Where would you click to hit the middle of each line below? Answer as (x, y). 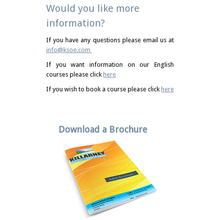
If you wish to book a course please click (104, 89)
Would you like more (93, 8)
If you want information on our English (110, 65)
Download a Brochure (103, 129)
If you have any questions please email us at (110, 40)
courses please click (75, 74)
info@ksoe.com (69, 50)
